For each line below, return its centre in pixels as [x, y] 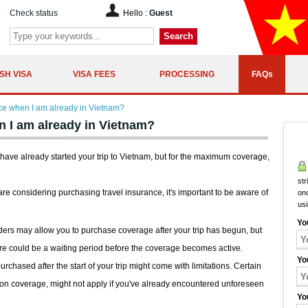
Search [178, 36]
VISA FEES [94, 74]
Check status [34, 13]
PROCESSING [187, 74]
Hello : [136, 13]
